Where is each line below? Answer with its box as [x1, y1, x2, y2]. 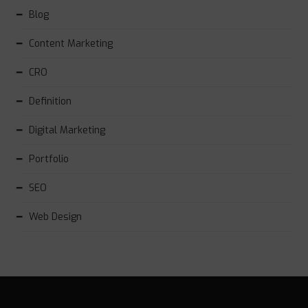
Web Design [29, 210, 82, 223]
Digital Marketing [29, 123, 106, 137]
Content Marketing [29, 36, 113, 50]
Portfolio [29, 152, 69, 166]
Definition [29, 94, 72, 108]
